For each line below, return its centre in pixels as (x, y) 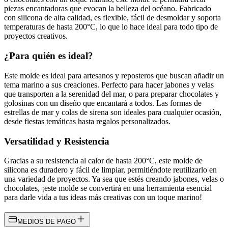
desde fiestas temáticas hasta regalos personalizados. (87, 121)
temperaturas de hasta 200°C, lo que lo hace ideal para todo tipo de (111, 27)
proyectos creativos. (36, 36)
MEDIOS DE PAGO (47, 222)
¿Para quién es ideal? (49, 56)
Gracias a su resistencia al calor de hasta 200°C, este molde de (103, 161)
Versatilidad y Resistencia (57, 141)
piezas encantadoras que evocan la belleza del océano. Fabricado (108, 9)
